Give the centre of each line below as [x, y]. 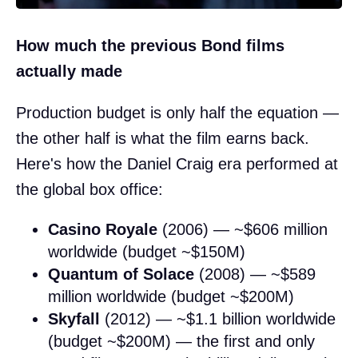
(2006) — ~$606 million [243, 230]
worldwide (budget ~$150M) [147, 252]
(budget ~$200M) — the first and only [181, 342]
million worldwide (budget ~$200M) [171, 297]
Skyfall [74, 319]
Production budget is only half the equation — [177, 113]
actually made [69, 72]
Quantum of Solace [121, 274]
